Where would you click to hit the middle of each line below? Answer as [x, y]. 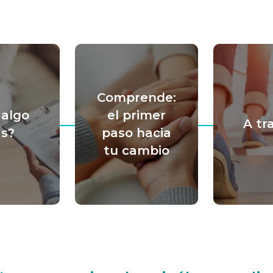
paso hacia [136, 133]
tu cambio [136, 150]
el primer [136, 115]
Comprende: [136, 97]
